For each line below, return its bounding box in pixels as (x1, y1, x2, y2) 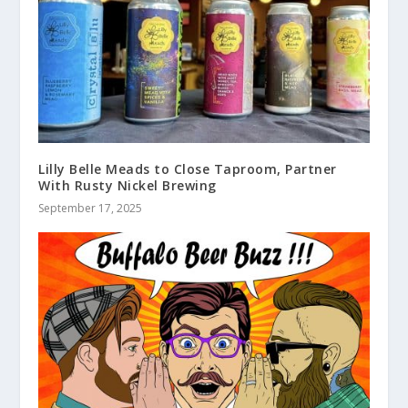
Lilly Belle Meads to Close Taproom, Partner (38, 160, 337, 178)
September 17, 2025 (38, 200, 143, 217)
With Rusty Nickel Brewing (38, 177, 217, 195)
